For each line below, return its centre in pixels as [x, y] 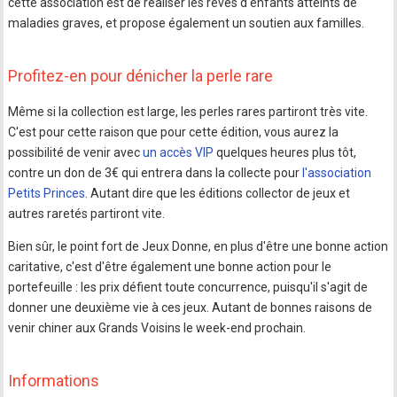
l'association [337, 172]
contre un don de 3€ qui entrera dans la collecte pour [156, 172]
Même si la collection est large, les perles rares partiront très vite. [188, 111]
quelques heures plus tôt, [285, 152]
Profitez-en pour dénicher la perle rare [141, 75]
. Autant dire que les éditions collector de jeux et [218, 193]
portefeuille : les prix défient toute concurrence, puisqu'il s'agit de [188, 287]
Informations [54, 380]
